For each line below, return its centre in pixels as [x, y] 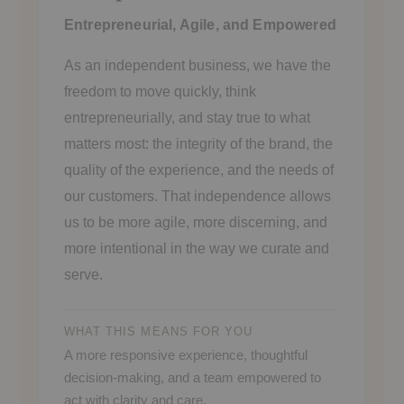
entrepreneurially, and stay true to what [187, 117]
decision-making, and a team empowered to [193, 377]
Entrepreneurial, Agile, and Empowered [200, 24]
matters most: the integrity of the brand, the [198, 143]
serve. [83, 274]
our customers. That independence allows [197, 196]
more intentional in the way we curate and [197, 248]
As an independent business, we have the [197, 65]
